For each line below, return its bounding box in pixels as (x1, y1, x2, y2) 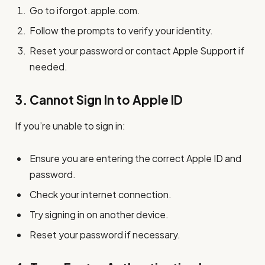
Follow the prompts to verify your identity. (30, 24, 213, 37)
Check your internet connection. (30, 188, 172, 201)
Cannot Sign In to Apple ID (30, 92, 183, 108)
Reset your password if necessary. (30, 228, 180, 241)
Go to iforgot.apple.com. (30, 4, 140, 17)
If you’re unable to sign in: (15, 119, 125, 132)
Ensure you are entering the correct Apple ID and (30, 152, 241, 165)
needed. (30, 60, 67, 73)
